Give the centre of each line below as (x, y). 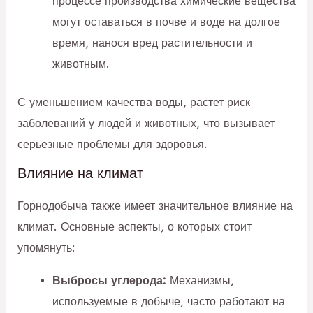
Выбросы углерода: (109, 280)
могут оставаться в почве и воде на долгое (166, 22)
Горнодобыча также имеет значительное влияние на (155, 206)
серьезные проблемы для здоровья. (113, 144)
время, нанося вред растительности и (152, 43)
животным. (81, 64)
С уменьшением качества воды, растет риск (134, 102)
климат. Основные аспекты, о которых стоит (135, 227)
